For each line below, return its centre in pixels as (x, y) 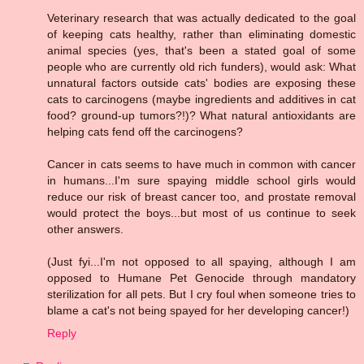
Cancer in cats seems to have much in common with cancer (201, 164)
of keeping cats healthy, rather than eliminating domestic (201, 34)
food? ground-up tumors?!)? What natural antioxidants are (201, 115)
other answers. (85, 229)
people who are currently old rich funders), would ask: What (201, 66)
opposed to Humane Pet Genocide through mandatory (201, 277)
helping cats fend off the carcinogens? (145, 131)
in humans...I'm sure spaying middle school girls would (201, 180)
